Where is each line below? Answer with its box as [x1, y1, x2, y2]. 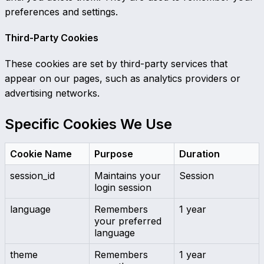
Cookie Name [10, 147, 72, 160]
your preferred [94, 214, 161, 227]
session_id [10, 169, 55, 181]
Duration [179, 147, 220, 160]
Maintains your [94, 169, 161, 181]
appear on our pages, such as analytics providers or [5, 72, 240, 84]
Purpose [94, 147, 133, 160]
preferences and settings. [5, 6, 118, 18]
